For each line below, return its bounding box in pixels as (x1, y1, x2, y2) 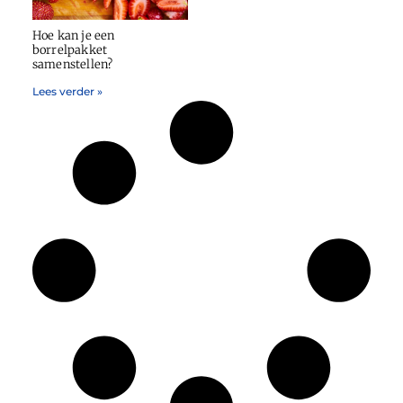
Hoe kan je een (31, 28, 115, 44)
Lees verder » (31, 85, 103, 99)
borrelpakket (31, 42, 108, 58)
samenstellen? (31, 57, 113, 73)
